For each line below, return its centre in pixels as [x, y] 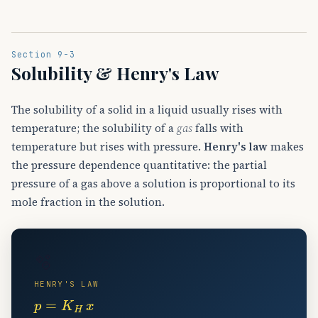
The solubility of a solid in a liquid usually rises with [147, 109]
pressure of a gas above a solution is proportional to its [153, 183]
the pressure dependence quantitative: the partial [139, 165]
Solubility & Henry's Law [115, 72]
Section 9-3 [43, 54]
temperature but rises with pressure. [108, 146]
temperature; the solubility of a [94, 128]
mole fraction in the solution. [88, 202]
